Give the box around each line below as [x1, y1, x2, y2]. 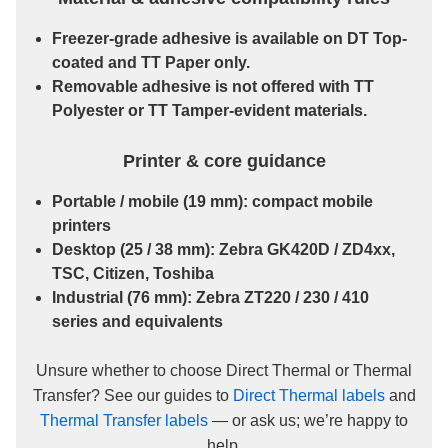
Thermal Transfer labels [40, 412, 208, 430]
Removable [52, 78, 138, 96]
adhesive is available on [158, 30, 347, 48]
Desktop [52, 241, 116, 259]
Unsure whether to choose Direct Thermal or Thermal [36, 362, 412, 380]
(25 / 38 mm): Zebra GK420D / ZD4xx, [116, 241, 395, 259]
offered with [257, 78, 354, 96]
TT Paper [141, 54, 210, 72]
